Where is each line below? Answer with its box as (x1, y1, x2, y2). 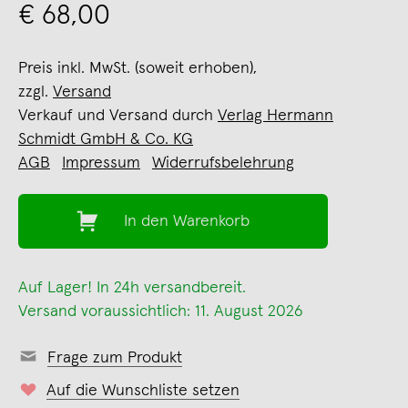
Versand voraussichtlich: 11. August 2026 (18, 302, 303, 320)
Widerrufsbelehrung (152, 154, 294, 171)
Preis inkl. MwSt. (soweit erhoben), (18, 59, 257, 76)
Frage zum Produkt (47, 349, 182, 366)
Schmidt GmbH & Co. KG (18, 130, 193, 148)
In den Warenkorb (124, 212, 250, 229)
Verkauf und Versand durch (18, 107, 218, 124)
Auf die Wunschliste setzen (46, 382, 240, 399)
